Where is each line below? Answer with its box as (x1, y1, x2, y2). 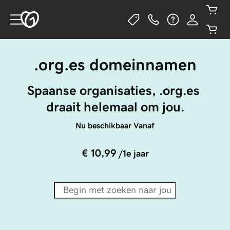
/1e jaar (118, 149, 149, 158)
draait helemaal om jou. (46, 100, 184, 113)
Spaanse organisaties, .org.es (27, 84, 203, 97)
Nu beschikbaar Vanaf (75, 121, 155, 129)
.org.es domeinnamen (33, 56, 197, 73)
